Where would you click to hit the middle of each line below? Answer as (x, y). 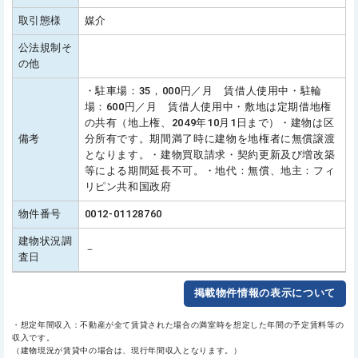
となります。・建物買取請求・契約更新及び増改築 (210, 155)
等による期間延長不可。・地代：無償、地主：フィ (210, 171)
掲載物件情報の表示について (265, 293)
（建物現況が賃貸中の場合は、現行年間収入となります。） (127, 350)
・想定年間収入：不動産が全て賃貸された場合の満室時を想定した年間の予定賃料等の (178, 324)
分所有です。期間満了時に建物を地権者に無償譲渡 (210, 139)
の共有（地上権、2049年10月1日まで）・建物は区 (209, 123)
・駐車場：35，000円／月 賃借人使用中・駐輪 (203, 91)
